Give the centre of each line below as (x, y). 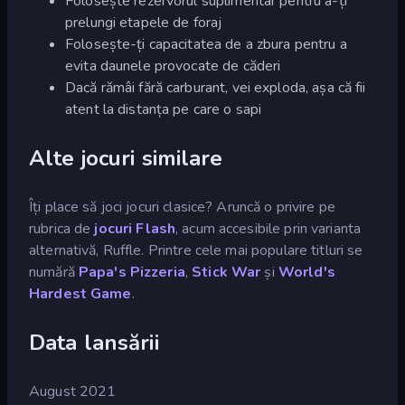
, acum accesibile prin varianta (268, 228)
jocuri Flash (135, 228)
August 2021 (73, 391)
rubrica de (62, 228)
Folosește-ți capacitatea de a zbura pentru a (206, 44)
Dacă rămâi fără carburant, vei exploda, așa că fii (216, 87)
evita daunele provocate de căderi (173, 66)
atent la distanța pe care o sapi (164, 109)
